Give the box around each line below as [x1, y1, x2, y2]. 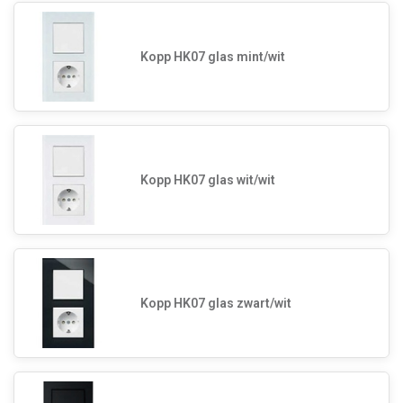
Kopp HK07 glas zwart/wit [140, 295, 291, 310]
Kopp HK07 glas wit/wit [140, 172, 275, 187]
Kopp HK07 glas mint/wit [140, 49, 285, 64]
